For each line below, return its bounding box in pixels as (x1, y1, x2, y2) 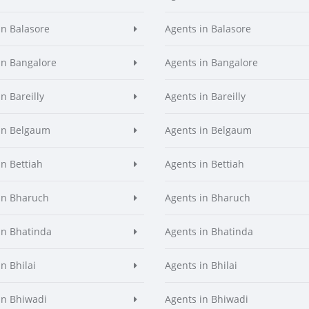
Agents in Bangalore (165, 56, 258, 69)
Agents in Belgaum (165, 123, 252, 137)
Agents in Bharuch (165, 191, 250, 204)
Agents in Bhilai (165, 259, 237, 272)
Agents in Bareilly (165, 90, 246, 103)
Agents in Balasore (165, 22, 251, 35)
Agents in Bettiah (165, 157, 244, 170)
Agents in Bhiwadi (165, 292, 248, 306)
